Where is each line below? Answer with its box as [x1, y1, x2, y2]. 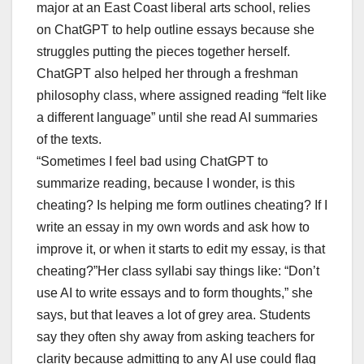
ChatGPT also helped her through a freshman [37, 67, 298, 81]
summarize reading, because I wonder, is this [37, 176, 295, 191]
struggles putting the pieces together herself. [37, 45, 290, 59]
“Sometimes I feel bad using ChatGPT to [37, 154, 268, 169]
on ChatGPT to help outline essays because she [37, 23, 314, 37]
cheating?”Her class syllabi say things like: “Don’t [37, 264, 319, 279]
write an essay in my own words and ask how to [37, 220, 310, 235]
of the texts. [37, 132, 102, 147]
